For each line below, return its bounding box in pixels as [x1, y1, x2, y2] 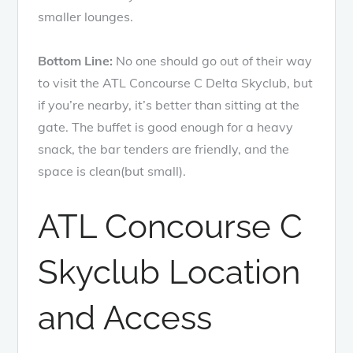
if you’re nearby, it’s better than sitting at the [38, 97, 300, 113]
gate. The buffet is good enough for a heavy [38, 119, 294, 135]
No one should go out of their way [116, 53, 313, 69]
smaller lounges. [38, 9, 134, 24]
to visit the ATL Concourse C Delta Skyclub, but [38, 75, 314, 91]
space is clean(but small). [38, 163, 187, 179]
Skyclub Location [38, 253, 301, 292]
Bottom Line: [38, 53, 117, 69]
